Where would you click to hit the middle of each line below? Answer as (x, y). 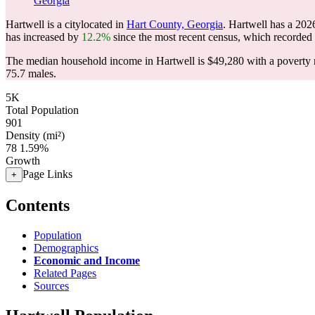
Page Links (47, 174)
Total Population (42, 110)
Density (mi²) (35, 135)
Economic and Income (87, 260)
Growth (23, 161)
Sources (51, 285)
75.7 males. (31, 73)
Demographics (66, 247)
